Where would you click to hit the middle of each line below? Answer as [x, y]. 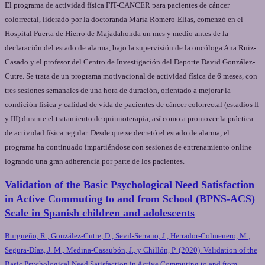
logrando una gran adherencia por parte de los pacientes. [95, 161]
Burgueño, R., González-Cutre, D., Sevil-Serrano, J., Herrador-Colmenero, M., [127, 236]
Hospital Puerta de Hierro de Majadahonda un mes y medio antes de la [117, 34]
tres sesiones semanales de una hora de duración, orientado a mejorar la [118, 91]
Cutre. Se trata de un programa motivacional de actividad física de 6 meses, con [131, 76]
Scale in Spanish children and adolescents [100, 213]
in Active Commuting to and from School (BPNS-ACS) [130, 199]
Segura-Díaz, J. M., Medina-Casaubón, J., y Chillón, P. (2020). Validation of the [131, 250]
